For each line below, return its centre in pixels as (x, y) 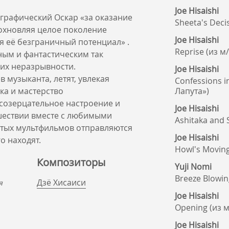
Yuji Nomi (193, 167)
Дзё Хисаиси (61, 182)
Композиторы (71, 162)
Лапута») (192, 91)
